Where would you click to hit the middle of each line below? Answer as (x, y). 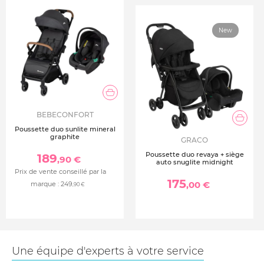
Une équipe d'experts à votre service (108, 251)
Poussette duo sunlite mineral (65, 129)
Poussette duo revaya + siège (194, 154)
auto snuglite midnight (194, 162)
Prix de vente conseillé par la (60, 172)
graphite (65, 137)
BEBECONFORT (65, 115)
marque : (46, 184)
